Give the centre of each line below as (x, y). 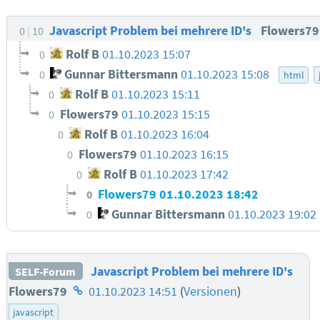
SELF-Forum (46, 271)
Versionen (210, 291)
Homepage (99, 290)
